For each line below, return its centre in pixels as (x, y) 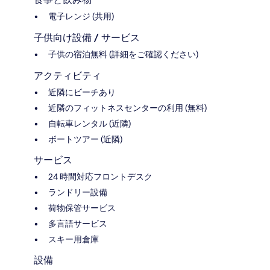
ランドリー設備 (78, 193)
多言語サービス (78, 224)
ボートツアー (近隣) (85, 140)
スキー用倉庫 (74, 240)
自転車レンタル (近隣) (89, 124)
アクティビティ (67, 76)
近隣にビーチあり (82, 93)
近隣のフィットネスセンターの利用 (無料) (127, 108)
